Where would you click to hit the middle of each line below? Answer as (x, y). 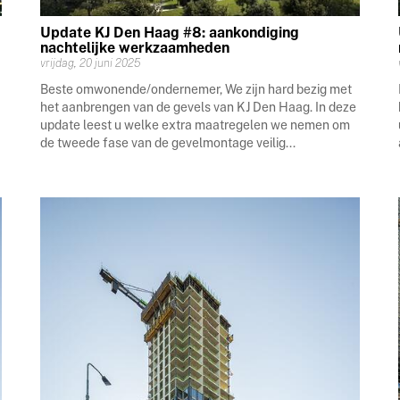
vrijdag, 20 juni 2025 (91, 62)
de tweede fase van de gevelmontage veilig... (168, 142)
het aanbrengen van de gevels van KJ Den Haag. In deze (199, 107)
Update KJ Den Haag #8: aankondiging (170, 32)
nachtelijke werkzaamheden (135, 47)
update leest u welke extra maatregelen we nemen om (196, 125)
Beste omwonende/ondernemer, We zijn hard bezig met (196, 89)
